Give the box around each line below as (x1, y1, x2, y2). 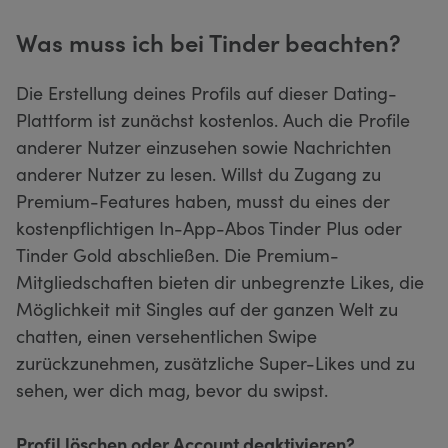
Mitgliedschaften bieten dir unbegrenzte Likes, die (16, 268, 424, 294)
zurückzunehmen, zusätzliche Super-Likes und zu (16, 349, 415, 375)
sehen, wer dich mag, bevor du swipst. (16, 376, 328, 402)
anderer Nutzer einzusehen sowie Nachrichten (16, 133, 391, 159)
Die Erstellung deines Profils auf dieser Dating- (16, 79, 397, 105)
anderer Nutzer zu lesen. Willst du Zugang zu (16, 160, 381, 186)
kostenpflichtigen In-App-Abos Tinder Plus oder (16, 214, 402, 240)
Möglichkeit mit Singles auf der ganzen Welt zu (16, 295, 398, 321)
